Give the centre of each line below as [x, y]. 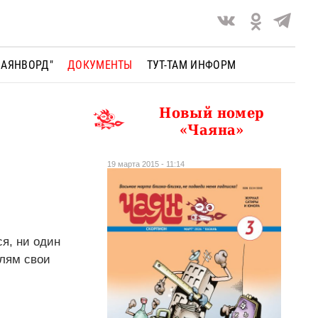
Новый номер [212, 113]
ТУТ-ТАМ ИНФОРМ [191, 65]
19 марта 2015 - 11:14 [146, 164]
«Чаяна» [212, 130]
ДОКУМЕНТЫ [100, 65]
